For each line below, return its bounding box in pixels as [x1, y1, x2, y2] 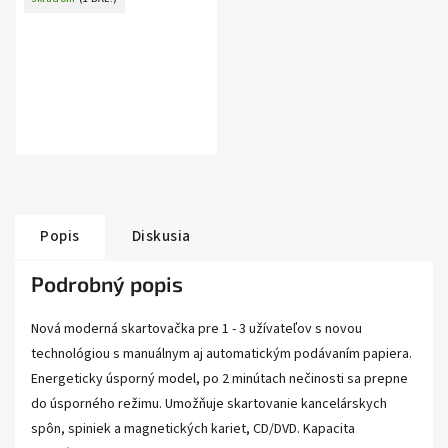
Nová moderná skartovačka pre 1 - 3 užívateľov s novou [31, 319, 362, 340]
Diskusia [131, 225, 191, 248]
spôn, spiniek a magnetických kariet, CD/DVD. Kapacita [31, 419, 355, 440]
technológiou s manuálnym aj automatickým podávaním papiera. [31, 344, 412, 365]
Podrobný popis [31, 271, 183, 297]
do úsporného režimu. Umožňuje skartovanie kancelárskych [31, 394, 387, 415]
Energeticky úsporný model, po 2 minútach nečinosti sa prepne [31, 369, 408, 390]
